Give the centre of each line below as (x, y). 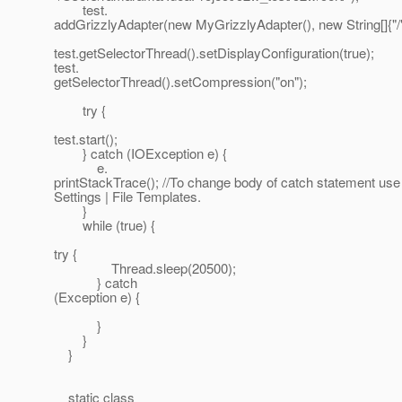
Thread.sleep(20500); (145, 268)
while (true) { (105, 225)
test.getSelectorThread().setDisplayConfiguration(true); (214, 53)
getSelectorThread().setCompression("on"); (180, 82)
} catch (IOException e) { (140, 153)
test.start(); (86, 139)
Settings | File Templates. (127, 197)
